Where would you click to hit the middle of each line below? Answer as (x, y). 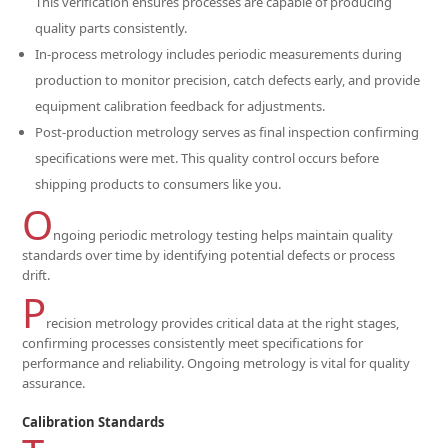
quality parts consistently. (111, 28)
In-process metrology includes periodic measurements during (219, 54)
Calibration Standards (93, 422)
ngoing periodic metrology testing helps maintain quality (223, 235)
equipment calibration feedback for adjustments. (180, 106)
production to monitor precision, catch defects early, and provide (228, 80)
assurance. (54, 383)
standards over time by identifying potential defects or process (209, 255)
